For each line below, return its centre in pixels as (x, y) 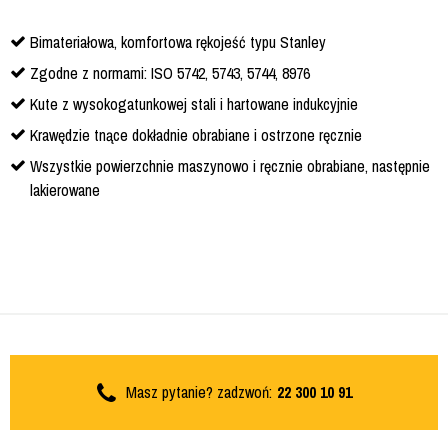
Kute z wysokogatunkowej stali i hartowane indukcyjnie (194, 104)
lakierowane (65, 190)
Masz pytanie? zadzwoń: (198, 392)
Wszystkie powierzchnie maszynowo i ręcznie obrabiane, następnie (230, 166)
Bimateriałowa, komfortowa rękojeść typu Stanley (178, 42)
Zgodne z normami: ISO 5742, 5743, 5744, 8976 (170, 73)
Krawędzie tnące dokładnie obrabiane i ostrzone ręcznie (196, 135)
